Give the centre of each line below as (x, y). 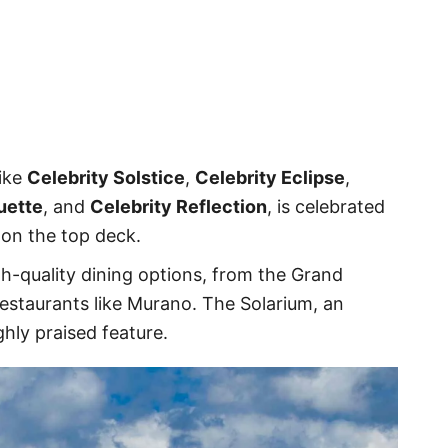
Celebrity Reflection (178, 206)
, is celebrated (326, 206)
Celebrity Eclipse (270, 177)
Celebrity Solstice (106, 177)
